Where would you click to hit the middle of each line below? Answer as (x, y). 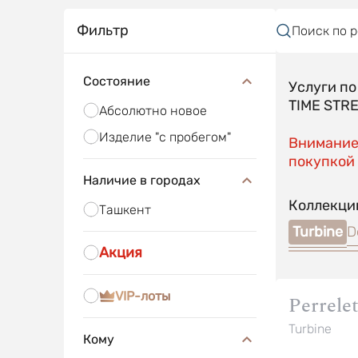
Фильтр (102, 30)
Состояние (116, 81)
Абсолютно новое (153, 111)
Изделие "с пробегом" (165, 137)
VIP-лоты (142, 296)
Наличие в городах (141, 180)
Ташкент (125, 210)
